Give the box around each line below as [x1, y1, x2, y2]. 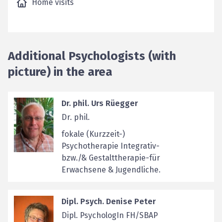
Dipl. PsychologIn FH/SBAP [61, 211, 158, 220]
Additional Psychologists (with [8, 49, 176, 63]
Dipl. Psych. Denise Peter [61, 197, 156, 206]
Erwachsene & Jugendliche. [61, 165, 161, 174]
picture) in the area [8, 65, 112, 79]
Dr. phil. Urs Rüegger [61, 99, 138, 108]
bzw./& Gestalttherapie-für [61, 153, 160, 163]
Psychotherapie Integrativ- [61, 141, 160, 151]
